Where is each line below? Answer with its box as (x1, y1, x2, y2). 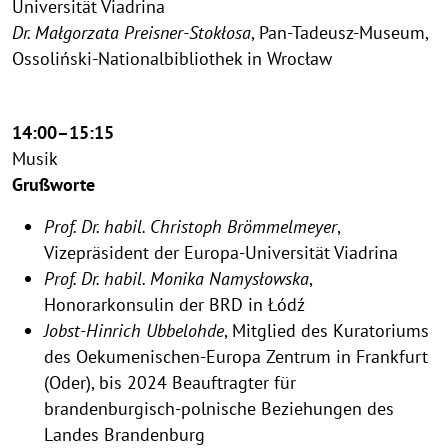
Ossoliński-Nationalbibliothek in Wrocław (12, 46, 332, 70)
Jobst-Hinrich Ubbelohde (44, 318, 224, 342)
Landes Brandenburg (44, 422, 205, 446)
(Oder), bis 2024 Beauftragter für (44, 370, 296, 394)
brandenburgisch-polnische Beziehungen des (44, 396, 394, 420)
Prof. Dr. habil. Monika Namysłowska (44, 266, 309, 290)
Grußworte (12, 172, 95, 196)
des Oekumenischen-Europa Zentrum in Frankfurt (44, 344, 428, 368)
